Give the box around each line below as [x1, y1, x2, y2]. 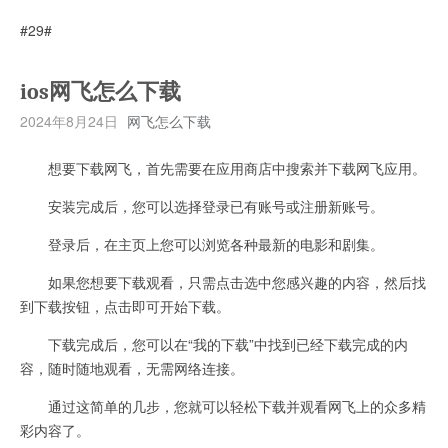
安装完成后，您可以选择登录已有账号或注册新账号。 [20, 195, 384, 216]
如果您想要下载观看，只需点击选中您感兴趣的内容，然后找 [20, 271, 426, 292]
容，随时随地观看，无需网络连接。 [20, 357, 244, 378]
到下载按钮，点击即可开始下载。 [20, 295, 230, 316]
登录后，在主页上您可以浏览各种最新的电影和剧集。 [20, 233, 384, 254]
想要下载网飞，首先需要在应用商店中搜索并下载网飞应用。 [20, 157, 426, 178]
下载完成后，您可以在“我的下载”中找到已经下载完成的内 [20, 333, 408, 354]
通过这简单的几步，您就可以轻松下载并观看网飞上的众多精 [20, 395, 426, 416]
